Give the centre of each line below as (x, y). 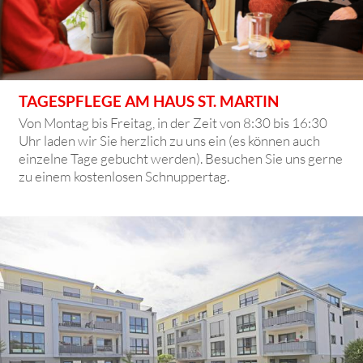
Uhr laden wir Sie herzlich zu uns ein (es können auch (170, 140)
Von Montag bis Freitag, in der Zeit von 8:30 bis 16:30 (173, 122)
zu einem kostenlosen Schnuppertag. (124, 176)
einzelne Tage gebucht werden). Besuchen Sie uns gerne (181, 158)
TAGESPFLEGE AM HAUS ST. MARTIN (149, 100)
